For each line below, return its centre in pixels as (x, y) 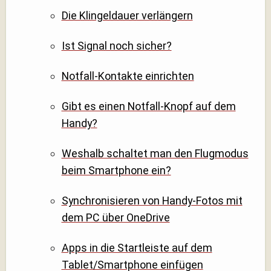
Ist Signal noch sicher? (116, 46)
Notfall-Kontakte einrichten (128, 76)
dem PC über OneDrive (116, 217)
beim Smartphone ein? (116, 170)
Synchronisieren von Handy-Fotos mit (152, 200)
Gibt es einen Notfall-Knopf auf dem (149, 106)
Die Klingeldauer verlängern (127, 16)
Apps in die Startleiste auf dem (137, 247)
